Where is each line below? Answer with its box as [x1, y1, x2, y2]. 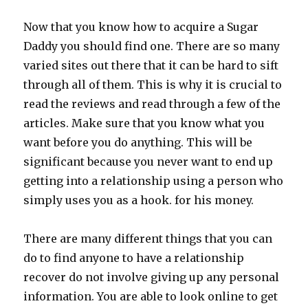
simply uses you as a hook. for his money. [23, 193, 254, 207]
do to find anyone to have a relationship [23, 251, 245, 265]
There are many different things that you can [23, 232, 273, 245]
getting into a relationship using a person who [23, 174, 284, 188]
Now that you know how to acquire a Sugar [23, 20, 259, 34]
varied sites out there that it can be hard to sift [23, 58, 279, 72]
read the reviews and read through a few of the [23, 97, 281, 111]
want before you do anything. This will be [23, 135, 253, 149]
